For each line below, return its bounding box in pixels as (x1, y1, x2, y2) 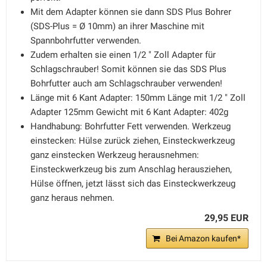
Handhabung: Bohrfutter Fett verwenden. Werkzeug (30, 121, 231, 132)
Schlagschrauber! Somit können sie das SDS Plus (30, 64, 226, 74)
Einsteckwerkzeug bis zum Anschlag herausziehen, (30, 164, 232, 175)
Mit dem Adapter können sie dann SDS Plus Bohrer (30, 7, 231, 17)
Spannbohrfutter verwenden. (30, 35, 141, 46)
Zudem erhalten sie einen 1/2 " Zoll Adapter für (30, 49, 216, 60)
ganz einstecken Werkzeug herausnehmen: (30, 150, 199, 160)
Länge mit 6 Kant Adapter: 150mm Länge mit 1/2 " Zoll (30, 92, 246, 103)
